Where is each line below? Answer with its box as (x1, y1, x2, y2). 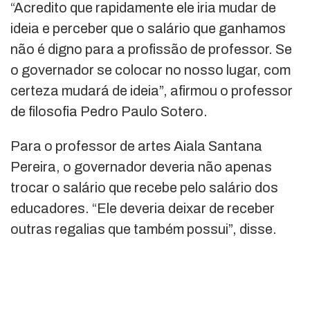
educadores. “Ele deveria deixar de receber (10, 201, 275, 217)
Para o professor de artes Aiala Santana (10, 138, 262, 154)
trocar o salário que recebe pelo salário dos (10, 180, 278, 196)
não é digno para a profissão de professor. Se (10, 42, 292, 57)
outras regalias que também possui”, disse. (10, 221, 277, 237)
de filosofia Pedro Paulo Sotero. (10, 104, 208, 120)
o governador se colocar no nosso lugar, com (10, 62, 291, 78)
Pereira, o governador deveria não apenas (10, 159, 272, 175)
